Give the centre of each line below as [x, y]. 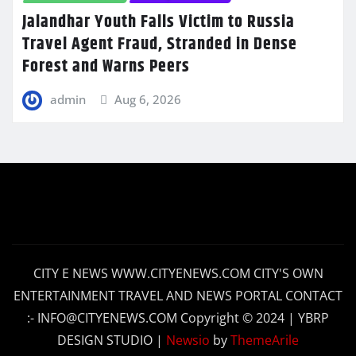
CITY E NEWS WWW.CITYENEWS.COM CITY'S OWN [178, 273]
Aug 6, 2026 [148, 99]
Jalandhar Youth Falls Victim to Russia [159, 22]
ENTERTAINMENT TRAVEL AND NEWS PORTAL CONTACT [178, 295]
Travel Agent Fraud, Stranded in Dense [160, 44]
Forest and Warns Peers [106, 66]
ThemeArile [265, 340]
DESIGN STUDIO [106, 340]
